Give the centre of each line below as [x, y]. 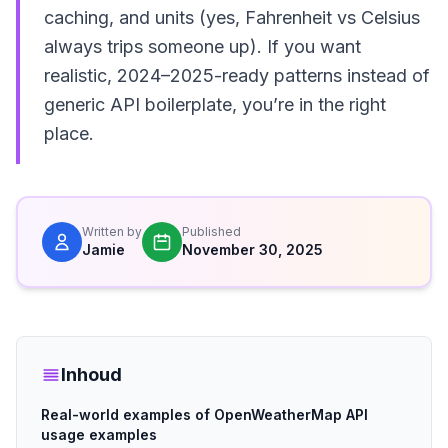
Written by [112, 231]
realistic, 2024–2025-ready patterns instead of [237, 75]
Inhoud [91, 374]
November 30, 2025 [252, 249]
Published [211, 231]
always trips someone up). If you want [202, 46]
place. [69, 133]
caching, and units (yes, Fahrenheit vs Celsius [232, 17]
